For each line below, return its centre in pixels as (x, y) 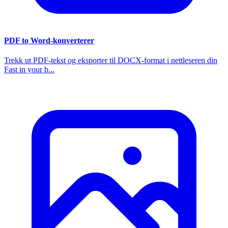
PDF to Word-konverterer (49, 40)
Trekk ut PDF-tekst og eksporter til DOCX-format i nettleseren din (111, 60)
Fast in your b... (29, 69)
